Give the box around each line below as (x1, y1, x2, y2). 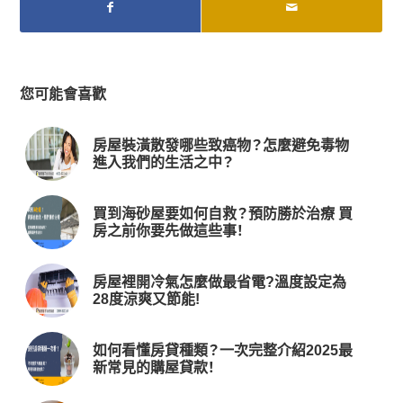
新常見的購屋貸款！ (93, 359, 216, 375)
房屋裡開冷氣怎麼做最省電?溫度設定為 (93, 273, 347, 290)
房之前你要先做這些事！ (93, 222, 245, 238)
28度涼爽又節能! (93, 291, 201, 307)
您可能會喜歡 (20, 85, 107, 102)
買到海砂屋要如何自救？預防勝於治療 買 (93, 205, 354, 221)
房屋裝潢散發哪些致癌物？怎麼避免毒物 (93, 137, 350, 153)
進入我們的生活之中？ (93, 154, 235, 170)
